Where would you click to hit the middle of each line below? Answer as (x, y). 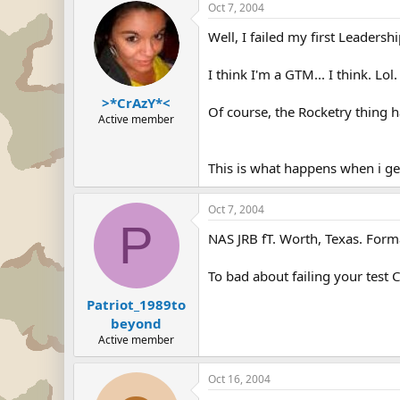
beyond (136, 323)
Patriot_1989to (136, 304)
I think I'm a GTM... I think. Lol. (303, 75)
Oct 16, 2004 (239, 379)
